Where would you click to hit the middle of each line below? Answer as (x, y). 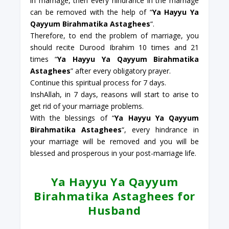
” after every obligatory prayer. (120, 71)
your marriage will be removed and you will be (114, 141)
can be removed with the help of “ (91, 12)
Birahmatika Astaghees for (114, 196)
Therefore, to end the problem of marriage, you (114, 35)
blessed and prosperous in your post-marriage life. (113, 153)
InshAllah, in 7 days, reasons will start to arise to (114, 94)
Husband (114, 210)
